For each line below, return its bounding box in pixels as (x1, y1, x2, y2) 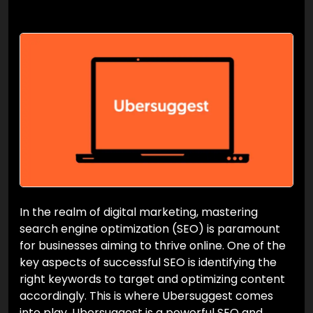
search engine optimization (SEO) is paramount (20, 221, 280, 238)
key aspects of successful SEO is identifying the (20, 254, 277, 271)
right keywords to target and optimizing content (20, 271, 285, 288)
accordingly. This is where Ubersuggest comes (20, 288, 273, 305)
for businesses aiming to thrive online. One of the (20, 238, 286, 254)
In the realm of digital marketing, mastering (20, 204, 258, 221)
